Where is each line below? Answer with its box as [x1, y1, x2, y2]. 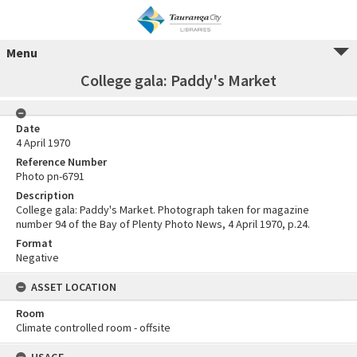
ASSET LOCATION [31, 280, 116, 294]
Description [16, 188, 74, 202]
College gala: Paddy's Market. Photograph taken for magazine [16, 202, 309, 217]
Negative [16, 250, 59, 265]
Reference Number [16, 155, 107, 169]
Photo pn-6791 [16, 169, 84, 183]
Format [16, 236, 53, 250]
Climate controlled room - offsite [16, 320, 171, 335]
